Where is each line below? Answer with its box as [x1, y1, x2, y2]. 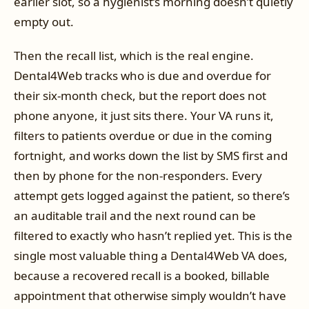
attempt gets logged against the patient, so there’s [14, 188, 290, 204]
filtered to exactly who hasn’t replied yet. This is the [14, 228, 292, 244]
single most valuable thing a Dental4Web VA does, [14, 248, 288, 264]
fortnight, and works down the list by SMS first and [14, 148, 288, 164]
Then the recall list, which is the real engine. [14, 48, 254, 64]
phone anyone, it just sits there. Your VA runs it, [14, 108, 274, 124]
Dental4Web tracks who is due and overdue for [14, 68, 271, 84]
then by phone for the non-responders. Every [14, 168, 262, 184]
